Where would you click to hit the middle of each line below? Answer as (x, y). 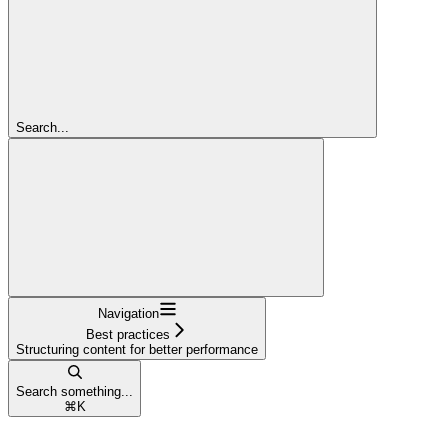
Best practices (128, 334)
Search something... (74, 391)
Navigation (128, 313)
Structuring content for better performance (137, 349)
